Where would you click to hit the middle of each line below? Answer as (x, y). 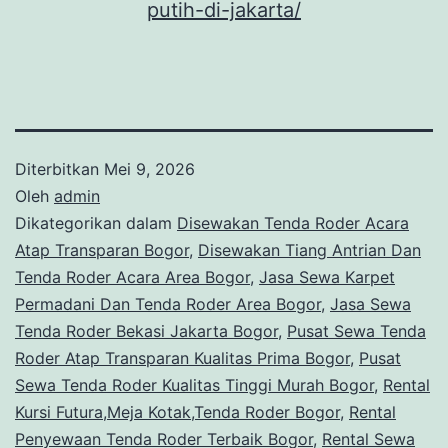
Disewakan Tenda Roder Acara (293, 222)
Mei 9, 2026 (149, 168)
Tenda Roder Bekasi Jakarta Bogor (146, 330)
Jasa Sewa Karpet (327, 276)
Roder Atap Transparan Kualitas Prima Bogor (182, 357)
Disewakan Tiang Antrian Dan (309, 249)
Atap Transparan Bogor (102, 249)
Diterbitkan (59, 168)
